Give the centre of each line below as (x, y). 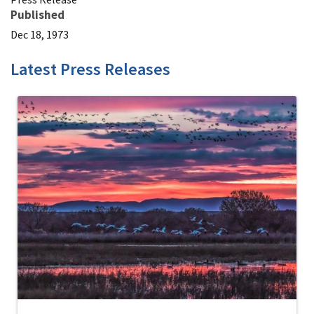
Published (37, 15)
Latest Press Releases (90, 69)
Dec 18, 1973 (40, 34)
